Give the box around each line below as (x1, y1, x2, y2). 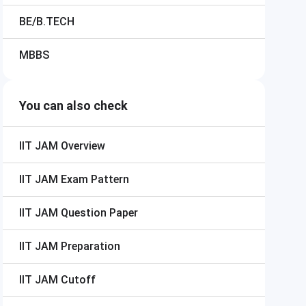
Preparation (61, 240, 120, 253)
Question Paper (61, 206, 138, 219)
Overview (61, 139, 105, 152)
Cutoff (61, 273, 96, 286)
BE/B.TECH (19, 15, 74, 28)
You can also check (19, 98, 128, 113)
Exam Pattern (61, 173, 129, 186)
